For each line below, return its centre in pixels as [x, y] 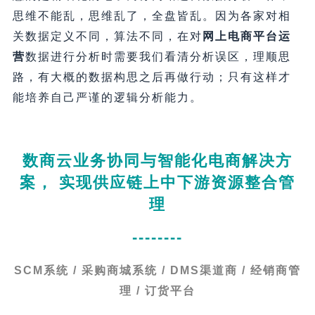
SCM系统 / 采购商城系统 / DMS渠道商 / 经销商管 [157, 270]
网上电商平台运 [246, 36]
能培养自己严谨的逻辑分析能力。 [107, 97]
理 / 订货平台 [157, 290]
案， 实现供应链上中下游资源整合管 [157, 182]
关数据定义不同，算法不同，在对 [107, 36]
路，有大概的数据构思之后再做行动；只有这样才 [152, 77]
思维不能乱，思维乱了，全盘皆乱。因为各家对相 [152, 15]
